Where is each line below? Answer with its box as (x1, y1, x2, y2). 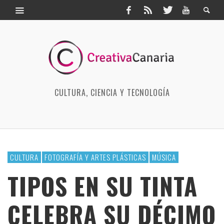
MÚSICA (152, 151, 176, 162)
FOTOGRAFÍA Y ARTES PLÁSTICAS (44, 151, 146, 162)
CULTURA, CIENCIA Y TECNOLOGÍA (54, 86, 170, 98)
